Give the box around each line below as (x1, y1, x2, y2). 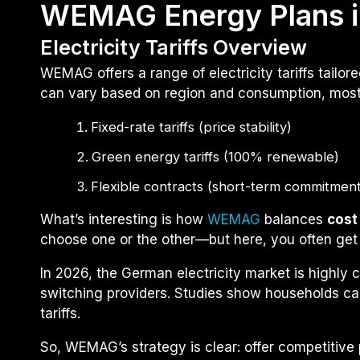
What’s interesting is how (40, 211, 207, 227)
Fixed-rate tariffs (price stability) (90, 118, 292, 135)
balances (260, 211, 327, 227)
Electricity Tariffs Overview (40, 35, 307, 59)
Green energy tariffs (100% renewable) (91, 148, 339, 165)
